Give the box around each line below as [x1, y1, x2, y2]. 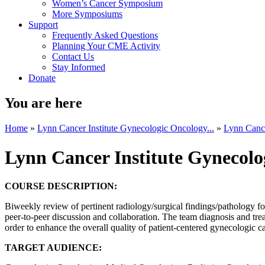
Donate [28, 73, 56, 83]
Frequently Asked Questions [52, 30, 158, 41]
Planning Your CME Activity [52, 41, 160, 51]
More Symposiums [52, 9, 122, 20]
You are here [5, 95, 82, 111]
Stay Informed [52, 62, 105, 73]
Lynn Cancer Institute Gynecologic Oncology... [37, 123, 214, 134]
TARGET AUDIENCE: [5, 243, 102, 253]
